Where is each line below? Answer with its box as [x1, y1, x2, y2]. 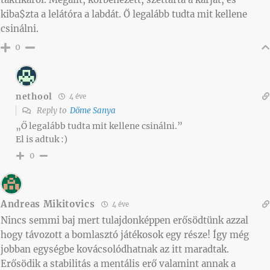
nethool [16, 90, 52, 102]
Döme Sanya [70, 105, 116, 116]
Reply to [35, 105, 70, 116]
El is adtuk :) [16, 134, 67, 145]
